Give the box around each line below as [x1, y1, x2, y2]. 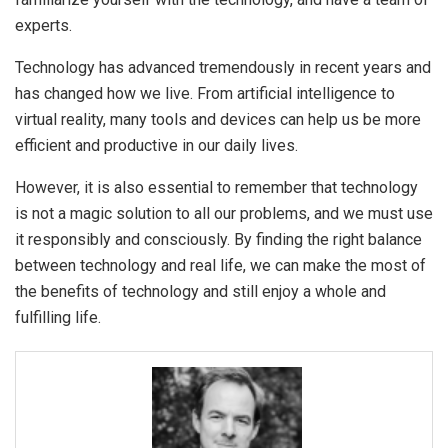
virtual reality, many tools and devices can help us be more [15, 110, 421, 130]
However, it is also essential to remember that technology [15, 178, 418, 198]
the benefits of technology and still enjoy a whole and [15, 282, 386, 302]
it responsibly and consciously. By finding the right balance [15, 230, 422, 250]
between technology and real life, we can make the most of [15, 256, 426, 276]
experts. [15, 16, 72, 36]
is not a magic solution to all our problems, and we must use [15, 204, 433, 224]
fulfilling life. [15, 308, 101, 328]
